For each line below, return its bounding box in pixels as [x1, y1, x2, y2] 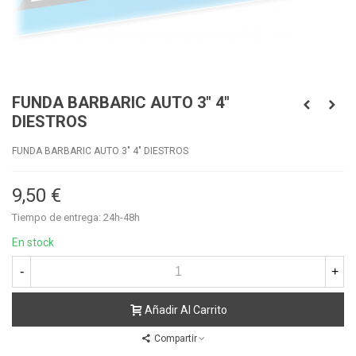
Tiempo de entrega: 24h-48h [12, 211, 140, 223]
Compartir [154, 333, 197, 345]
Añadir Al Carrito [145, 304, 227, 317]
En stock [12, 236, 54, 249]
